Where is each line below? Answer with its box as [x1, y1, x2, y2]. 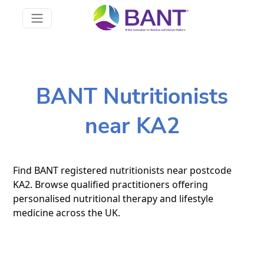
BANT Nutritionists [36, 81, 228, 111]
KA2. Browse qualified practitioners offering [13, 177, 209, 191]
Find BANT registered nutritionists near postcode [13, 163, 232, 177]
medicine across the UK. [13, 206, 121, 219]
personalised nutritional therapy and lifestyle [13, 192, 214, 205]
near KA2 [84, 111, 180, 141]
